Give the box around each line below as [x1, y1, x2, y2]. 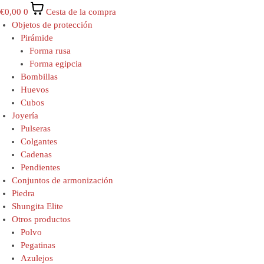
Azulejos [21, 253, 53, 263]
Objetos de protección [12, 19, 93, 29]
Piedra [12, 188, 35, 198]
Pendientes [21, 162, 60, 172]
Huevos [21, 84, 49, 94]
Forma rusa [29, 45, 71, 55]
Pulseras [21, 123, 51, 133]
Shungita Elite [12, 201, 63, 211]
